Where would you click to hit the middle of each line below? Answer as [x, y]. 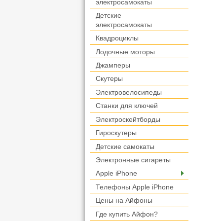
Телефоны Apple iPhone [135, 187]
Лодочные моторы [125, 52]
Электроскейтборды [128, 120]
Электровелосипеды [129, 92]
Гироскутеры [116, 133]
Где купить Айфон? [127, 214]
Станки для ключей [127, 106]
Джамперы [113, 65]
